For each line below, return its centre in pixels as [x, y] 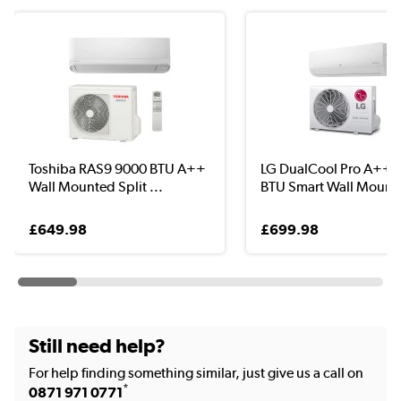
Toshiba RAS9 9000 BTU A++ [117, 168]
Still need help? [97, 345]
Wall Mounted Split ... [96, 186]
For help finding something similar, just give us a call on [196, 372]
